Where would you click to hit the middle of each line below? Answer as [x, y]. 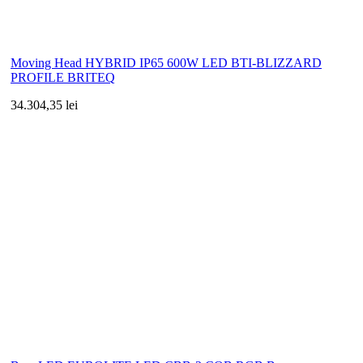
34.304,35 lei [44, 105]
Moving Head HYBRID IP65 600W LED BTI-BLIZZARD [166, 62]
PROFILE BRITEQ [63, 77]
